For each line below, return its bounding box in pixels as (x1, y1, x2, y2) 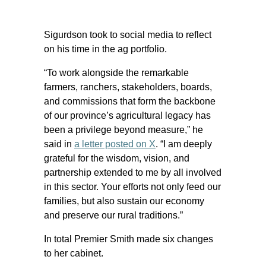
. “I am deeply (156, 139, 212, 149)
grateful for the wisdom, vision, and (44, 153, 189, 163)
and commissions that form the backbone (44, 96, 216, 106)
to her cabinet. (44, 248, 103, 258)
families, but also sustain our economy (44, 196, 204, 206)
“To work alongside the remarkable (44, 68, 189, 78)
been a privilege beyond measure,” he (44, 125, 203, 135)
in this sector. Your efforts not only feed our (44, 182, 221, 192)
